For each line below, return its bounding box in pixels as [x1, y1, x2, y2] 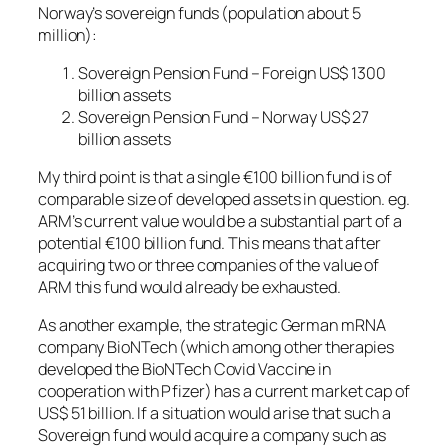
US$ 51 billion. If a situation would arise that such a [38, 402, 391, 425]
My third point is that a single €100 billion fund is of [38, 166, 392, 189]
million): [38, 23, 98, 46]
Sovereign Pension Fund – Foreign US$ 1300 [78, 61, 386, 84]
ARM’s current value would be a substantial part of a [38, 210, 402, 233]
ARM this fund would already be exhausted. [38, 276, 341, 299]
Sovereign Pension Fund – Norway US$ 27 [78, 105, 370, 128]
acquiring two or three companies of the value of [38, 254, 380, 277]
